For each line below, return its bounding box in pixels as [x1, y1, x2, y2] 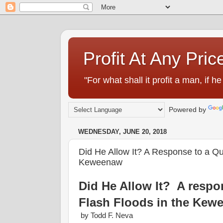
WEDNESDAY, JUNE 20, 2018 [78, 128, 167, 136]
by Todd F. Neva [79, 212, 133, 220]
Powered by [165, 106, 208, 113]
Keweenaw [79, 157, 122, 167]
